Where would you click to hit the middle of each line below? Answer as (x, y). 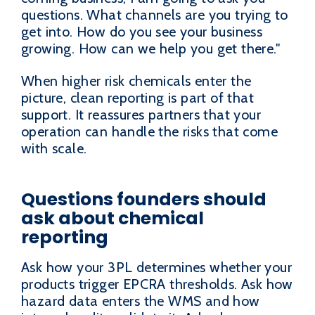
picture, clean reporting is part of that (137, 97)
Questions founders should (144, 199)
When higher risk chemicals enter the (136, 81)
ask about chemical (112, 218)
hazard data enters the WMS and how (141, 301)
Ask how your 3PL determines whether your (156, 267)
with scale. (54, 148)
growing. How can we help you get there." (150, 48)
